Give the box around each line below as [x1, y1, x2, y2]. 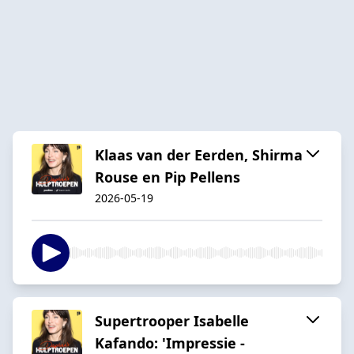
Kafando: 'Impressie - [95, 333, 245, 352]
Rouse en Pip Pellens [95, 167, 240, 186]
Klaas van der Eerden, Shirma [95, 145, 303, 164]
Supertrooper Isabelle [95, 311, 249, 330]
